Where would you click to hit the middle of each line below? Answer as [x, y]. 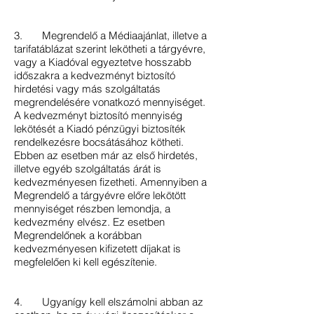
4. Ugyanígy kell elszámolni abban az [109, 302]
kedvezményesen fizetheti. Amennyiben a [110, 182]
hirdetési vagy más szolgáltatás [87, 89]
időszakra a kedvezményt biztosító [95, 75]
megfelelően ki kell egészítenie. [87, 262]
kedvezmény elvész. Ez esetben [89, 222]
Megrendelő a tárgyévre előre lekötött [100, 195]
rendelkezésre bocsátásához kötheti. [99, 142]
